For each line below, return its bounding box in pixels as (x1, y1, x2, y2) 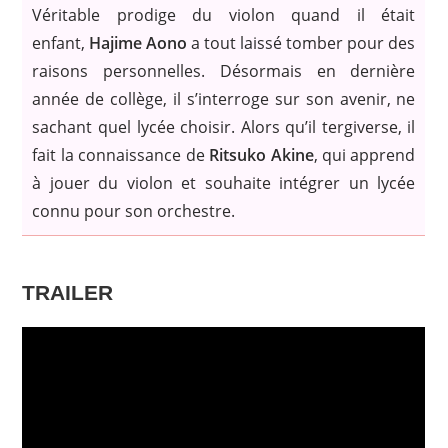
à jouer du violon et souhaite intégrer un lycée (32, 172, 416, 195)
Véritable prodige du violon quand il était (32, 4, 416, 27)
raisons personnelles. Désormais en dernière (32, 60, 416, 83)
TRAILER (22, 281, 114, 305)
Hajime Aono (89, 32, 188, 55)
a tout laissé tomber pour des (187, 32, 416, 55)
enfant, (32, 32, 90, 55)
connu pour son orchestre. (32, 200, 236, 223)
